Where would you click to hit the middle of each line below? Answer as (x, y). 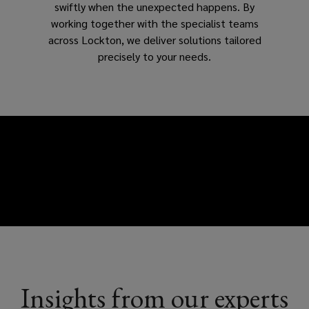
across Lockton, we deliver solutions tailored (154, 39)
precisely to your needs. (154, 56)
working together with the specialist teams (154, 23)
